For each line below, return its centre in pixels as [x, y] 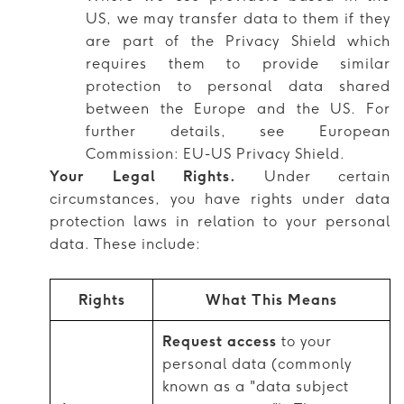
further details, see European [238, 131]
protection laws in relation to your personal [220, 221]
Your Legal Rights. [143, 176]
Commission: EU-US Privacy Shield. [216, 153]
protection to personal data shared [238, 86]
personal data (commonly [257, 363]
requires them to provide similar [238, 63]
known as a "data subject [256, 386]
